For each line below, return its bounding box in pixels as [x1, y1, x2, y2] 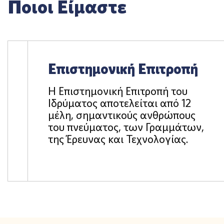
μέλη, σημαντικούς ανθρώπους [48, 107, 195, 122]
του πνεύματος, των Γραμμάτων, [48, 119, 204, 134]
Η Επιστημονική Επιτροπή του [48, 83, 187, 98]
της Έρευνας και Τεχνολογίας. [48, 131, 188, 146]
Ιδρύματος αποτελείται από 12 [48, 95, 191, 110]
